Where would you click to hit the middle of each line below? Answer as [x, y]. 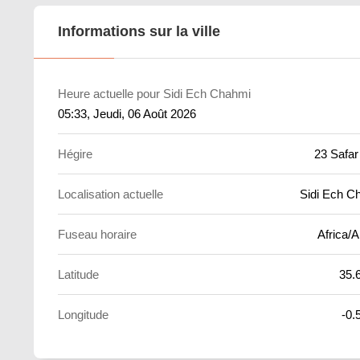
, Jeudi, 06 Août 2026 [141, 114]
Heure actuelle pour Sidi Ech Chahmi [154, 94]
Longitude [83, 315]
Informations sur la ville [139, 31]
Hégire [75, 154]
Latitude [78, 274]
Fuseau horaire [97, 234]
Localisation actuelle [110, 194]
